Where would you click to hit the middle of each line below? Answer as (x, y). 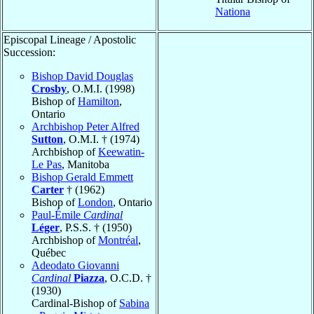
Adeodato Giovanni (75, 265)
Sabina (134, 303)
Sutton (47, 139)
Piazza (89, 278)
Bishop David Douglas (82, 76)
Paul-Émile (57, 214)
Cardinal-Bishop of (75, 303)
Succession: (29, 52)
